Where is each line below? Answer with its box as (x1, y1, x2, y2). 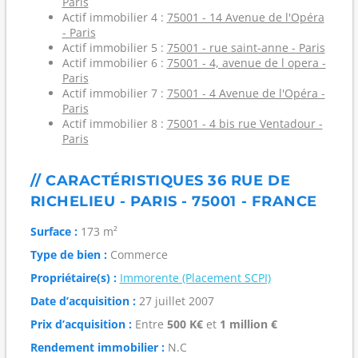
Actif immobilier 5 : (62, 40, 167, 55)
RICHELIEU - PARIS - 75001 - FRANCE (30, 193, 317, 210)
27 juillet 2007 (135, 293, 214, 308)
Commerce (106, 247, 168, 262)
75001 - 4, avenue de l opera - (166, 55, 326, 70)
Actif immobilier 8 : (62, 116, 167, 131)
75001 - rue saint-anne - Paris (166, 40, 325, 55)
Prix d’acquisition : (30, 316, 132, 332)
